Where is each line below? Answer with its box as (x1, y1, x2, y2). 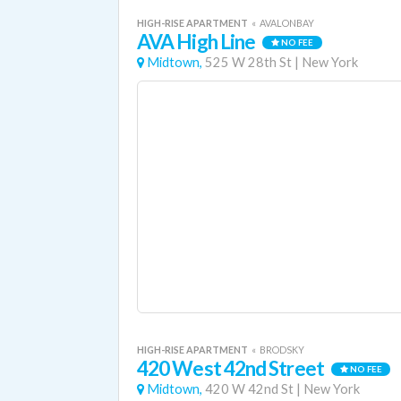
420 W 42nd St (205, 381, 294, 397)
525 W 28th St (205, 55, 292, 70)
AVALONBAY (260, 17, 314, 29)
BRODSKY (260, 344, 304, 355)
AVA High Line (137, 30, 256, 54)
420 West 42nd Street (137, 356, 324, 380)
